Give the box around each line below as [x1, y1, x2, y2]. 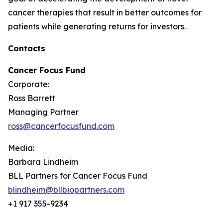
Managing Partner [8, 107, 79, 117]
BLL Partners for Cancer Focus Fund [8, 171, 147, 181]
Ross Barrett [8, 93, 55, 103]
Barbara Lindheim [8, 157, 78, 167]
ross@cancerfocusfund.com [8, 121, 114, 131]
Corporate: [8, 79, 49, 89]
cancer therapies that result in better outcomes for [8, 7, 202, 17]
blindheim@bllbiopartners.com [8, 185, 124, 195]
